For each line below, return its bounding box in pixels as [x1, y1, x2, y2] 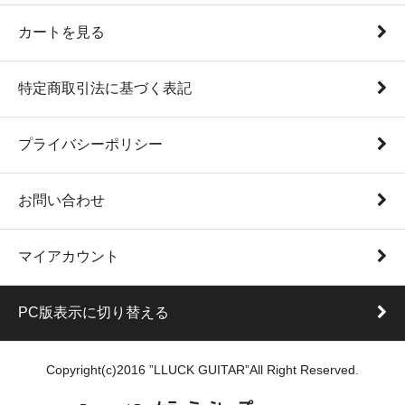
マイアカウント [18, 249, 119, 265]
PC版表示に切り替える [18, 305, 169, 321]
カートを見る [18, 24, 105, 41]
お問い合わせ [18, 193, 105, 209]
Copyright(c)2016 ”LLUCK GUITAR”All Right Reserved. [46, 363, 359, 378]
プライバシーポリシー [18, 137, 163, 153]
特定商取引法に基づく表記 [18, 80, 192, 97]
